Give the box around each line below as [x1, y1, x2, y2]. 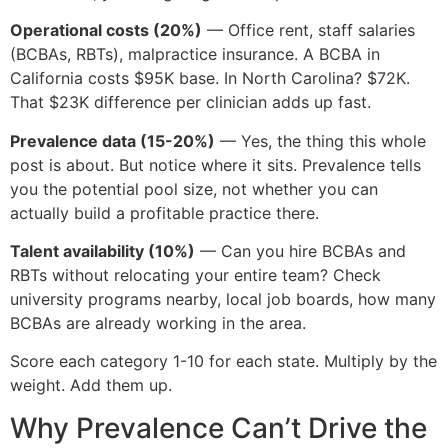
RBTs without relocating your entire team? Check [10, 264, 381, 285]
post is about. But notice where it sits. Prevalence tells [10, 154, 421, 175]
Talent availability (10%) [10, 240, 195, 261]
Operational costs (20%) [10, 20, 202, 41]
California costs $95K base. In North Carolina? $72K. [10, 68, 410, 89]
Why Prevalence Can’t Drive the [10, 410, 427, 445]
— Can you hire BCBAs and [195, 240, 406, 261]
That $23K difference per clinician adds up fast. [10, 92, 371, 113]
